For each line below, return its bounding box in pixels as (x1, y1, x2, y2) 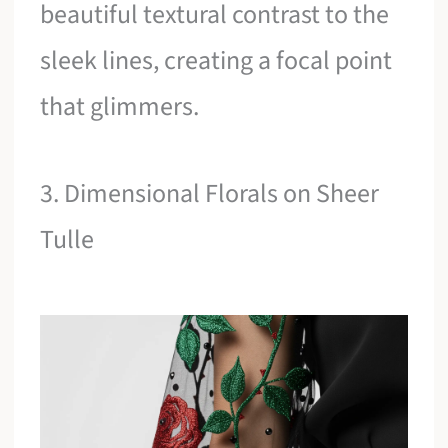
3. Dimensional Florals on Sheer (40, 175, 380, 213)
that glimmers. (40, 87, 200, 125)
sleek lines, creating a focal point (40, 41, 393, 79)
